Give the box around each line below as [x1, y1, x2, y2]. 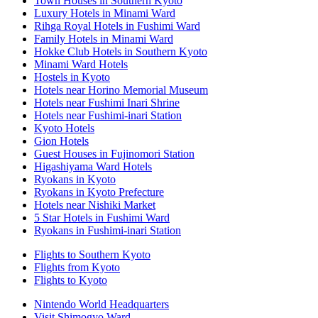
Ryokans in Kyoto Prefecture [34, 186, 164, 199]
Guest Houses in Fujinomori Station [34, 148, 194, 160]
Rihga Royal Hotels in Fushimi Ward [34, 20, 200, 33]
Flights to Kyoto [34, 274, 107, 287]
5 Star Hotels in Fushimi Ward [34, 212, 170, 224]
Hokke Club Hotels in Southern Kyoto [34, 45, 207, 58]
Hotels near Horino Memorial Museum [34, 84, 208, 97]
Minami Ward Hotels [34, 58, 128, 71]
